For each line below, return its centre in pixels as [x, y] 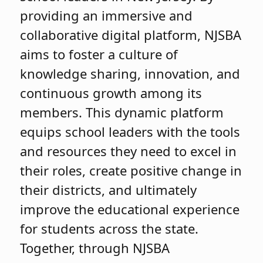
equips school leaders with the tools [130, 131]
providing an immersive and [107, 15]
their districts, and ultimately [109, 189]
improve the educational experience [130, 209]
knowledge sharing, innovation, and [130, 73]
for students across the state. [109, 228]
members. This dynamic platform [122, 112]
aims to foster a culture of [99, 54]
